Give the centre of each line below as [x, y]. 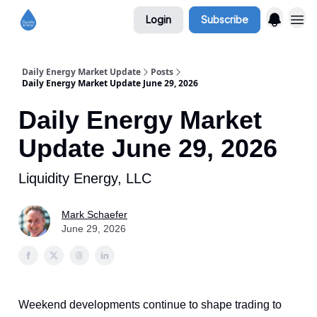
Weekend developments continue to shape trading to [150, 305]
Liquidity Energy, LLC [85, 178]
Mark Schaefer [94, 214]
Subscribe [225, 19]
